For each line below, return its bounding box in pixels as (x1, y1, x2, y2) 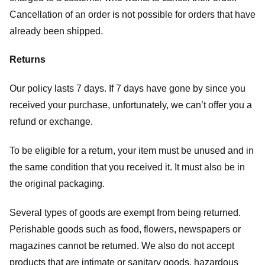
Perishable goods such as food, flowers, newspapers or (9, 224, 241, 234)
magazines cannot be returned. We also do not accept (9, 240, 234, 251)
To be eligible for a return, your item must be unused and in (9, 145, 254, 156)
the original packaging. (9, 178, 105, 189)
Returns (9, 54, 46, 65)
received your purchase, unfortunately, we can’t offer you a (9, 100, 252, 111)
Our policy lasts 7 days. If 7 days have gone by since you (9, 83, 245, 94)
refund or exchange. (9, 117, 93, 127)
